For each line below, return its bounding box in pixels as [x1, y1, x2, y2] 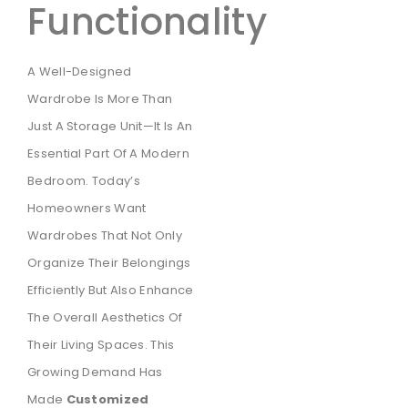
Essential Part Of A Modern [27, 145, 189, 163]
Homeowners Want [27, 199, 147, 218]
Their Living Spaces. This [27, 336, 175, 354]
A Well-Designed [27, 63, 132, 81]
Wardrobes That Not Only [27, 227, 182, 245]
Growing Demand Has [27, 363, 163, 382]
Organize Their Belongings [27, 254, 191, 272]
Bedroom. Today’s [27, 172, 140, 190]
